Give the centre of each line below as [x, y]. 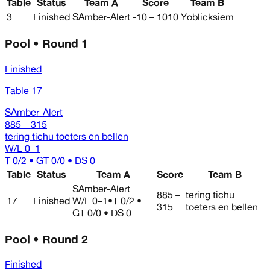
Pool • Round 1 [46, 44]
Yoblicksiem [207, 17]
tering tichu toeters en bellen [67, 136]
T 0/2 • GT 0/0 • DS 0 [50, 160]
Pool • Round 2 [46, 239]
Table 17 [24, 90]
